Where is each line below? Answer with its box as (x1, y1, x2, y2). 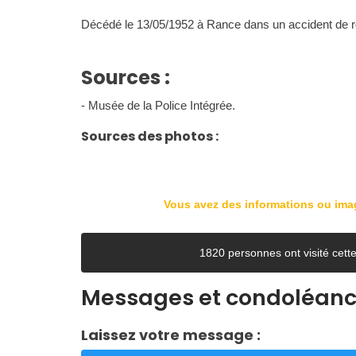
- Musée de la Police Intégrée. (81, 99, 235, 112)
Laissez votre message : (81, 325, 261, 345)
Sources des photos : (81, 127, 219, 145)
